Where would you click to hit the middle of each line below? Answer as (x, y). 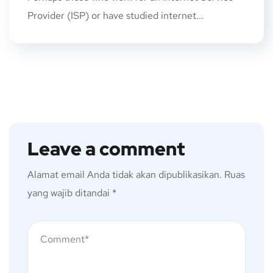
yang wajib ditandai (70, 193)
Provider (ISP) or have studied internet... (115, 15)
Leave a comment (106, 148)
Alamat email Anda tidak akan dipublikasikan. (125, 174)
